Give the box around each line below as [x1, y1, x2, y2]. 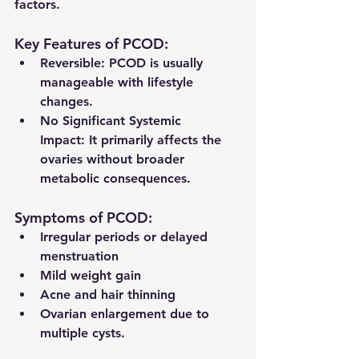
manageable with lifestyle [40, 75, 197, 91]
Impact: [40, 132, 85, 148]
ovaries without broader [40, 151, 188, 167]
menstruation [40, 248, 119, 264]
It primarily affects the [85, 132, 225, 148]
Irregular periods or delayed [40, 229, 212, 245]
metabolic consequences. [40, 171, 191, 187]
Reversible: [40, 55, 105, 71]
